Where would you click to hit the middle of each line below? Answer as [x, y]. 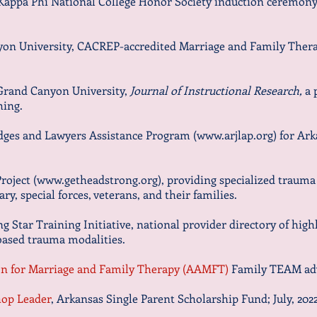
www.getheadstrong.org [97, 179]
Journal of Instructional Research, [218, 90]
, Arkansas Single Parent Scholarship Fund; [161, 298]
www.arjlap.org [235, 135]
